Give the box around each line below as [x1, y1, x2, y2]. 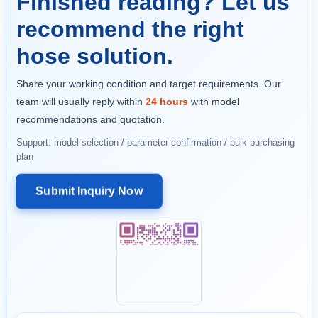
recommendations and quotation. [16, 113, 165, 125]
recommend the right [16, 16, 244, 42]
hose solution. [16, 43, 173, 69]
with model [188, 95, 239, 107]
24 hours [146, 95, 188, 107]
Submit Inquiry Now [35, 185, 143, 197]
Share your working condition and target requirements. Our [16, 77, 281, 89]
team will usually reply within [16, 95, 146, 107]
